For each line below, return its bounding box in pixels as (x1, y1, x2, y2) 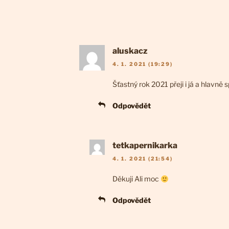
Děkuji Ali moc (112, 174, 161, 184)
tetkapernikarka (112, 141, 177, 151)
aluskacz (112, 45, 148, 56)
